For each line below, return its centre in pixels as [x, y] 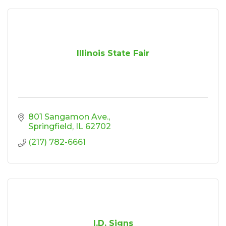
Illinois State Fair [113, 53]
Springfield [50, 126]
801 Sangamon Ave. [68, 117]
